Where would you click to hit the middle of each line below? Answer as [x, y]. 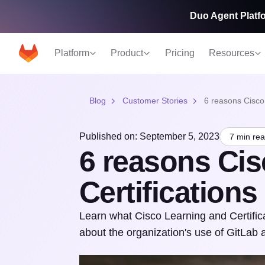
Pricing [180, 53]
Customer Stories [155, 101]
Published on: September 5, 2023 [149, 136]
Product [127, 53]
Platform [72, 53]
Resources [232, 53]
